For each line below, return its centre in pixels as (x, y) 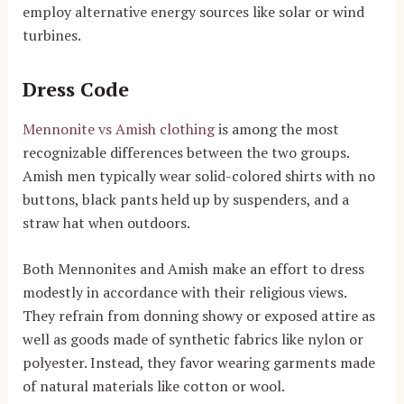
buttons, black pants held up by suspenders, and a (185, 199)
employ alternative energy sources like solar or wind (193, 12)
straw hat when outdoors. (107, 222)
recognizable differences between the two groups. (185, 152)
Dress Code (75, 89)
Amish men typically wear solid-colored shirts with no (198, 175)
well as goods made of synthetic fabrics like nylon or (193, 340)
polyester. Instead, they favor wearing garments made (198, 363)
